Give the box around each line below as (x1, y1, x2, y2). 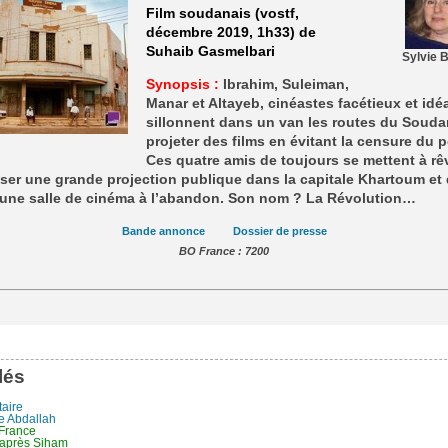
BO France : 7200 (179, 245, 269, 258)
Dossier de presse (232, 225, 327, 238)
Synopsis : (145, 76, 219, 92)
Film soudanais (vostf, (145, 5, 299, 21)
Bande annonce (121, 225, 205, 238)
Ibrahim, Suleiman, (218, 76, 349, 92)
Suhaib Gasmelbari (145, 43, 275, 59)
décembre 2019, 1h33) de (145, 24, 316, 40)
